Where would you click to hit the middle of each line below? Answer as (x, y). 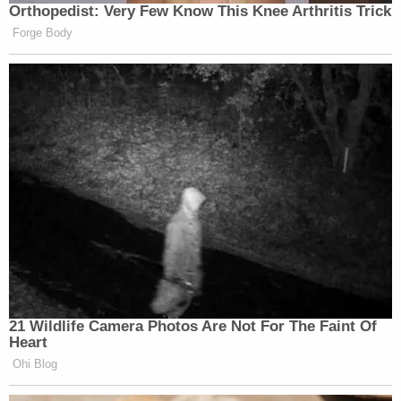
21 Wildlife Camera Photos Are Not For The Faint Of (193, 326)
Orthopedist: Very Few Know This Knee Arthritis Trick (200, 11)
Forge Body (43, 32)
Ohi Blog (35, 363)
